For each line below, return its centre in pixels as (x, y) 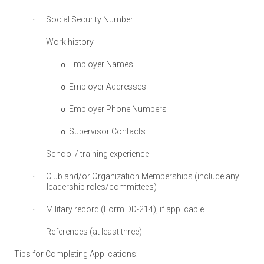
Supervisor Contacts (107, 131)
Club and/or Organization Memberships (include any (143, 176)
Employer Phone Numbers (118, 109)
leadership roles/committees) (102, 187)
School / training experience (98, 154)
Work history (70, 42)
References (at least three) (94, 232)
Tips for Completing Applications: (76, 254)
